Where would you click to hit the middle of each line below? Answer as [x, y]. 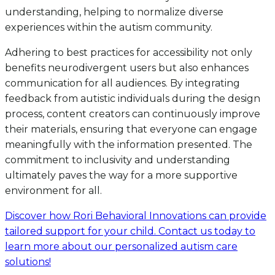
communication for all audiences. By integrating [122, 83]
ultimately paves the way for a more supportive [121, 176]
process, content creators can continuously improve [133, 114]
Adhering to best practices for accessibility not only [129, 53]
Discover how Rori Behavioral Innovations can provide [136, 216]
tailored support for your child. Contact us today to [130, 231]
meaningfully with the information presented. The [129, 145]
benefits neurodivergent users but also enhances [127, 68]
